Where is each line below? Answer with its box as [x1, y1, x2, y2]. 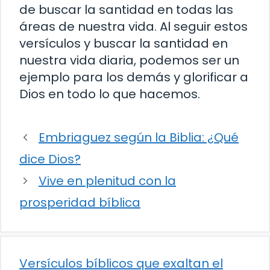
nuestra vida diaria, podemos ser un [19, 52, 239, 69]
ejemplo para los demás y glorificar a [19, 69, 248, 86]
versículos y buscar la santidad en [19, 35, 228, 52]
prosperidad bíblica [19, 194, 140, 212]
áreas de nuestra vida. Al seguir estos [19, 18, 248, 36]
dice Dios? [19, 151, 81, 168]
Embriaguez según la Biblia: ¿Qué [39, 129, 239, 146]
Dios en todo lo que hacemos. [19, 86, 200, 103]
